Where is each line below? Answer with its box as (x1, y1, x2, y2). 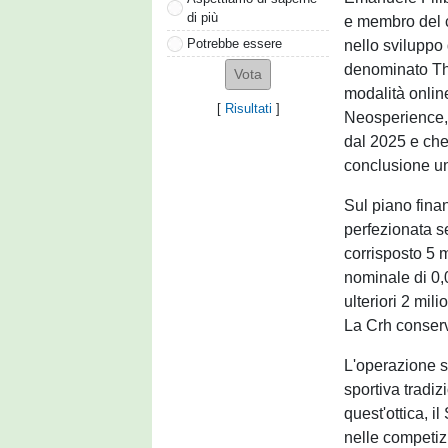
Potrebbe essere (187, 35, 282, 51)
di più (187, 9, 218, 25)
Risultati (224, 101, 272, 117)
